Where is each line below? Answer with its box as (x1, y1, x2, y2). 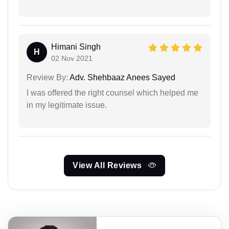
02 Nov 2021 (51, 54, 93, 62)
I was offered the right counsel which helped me (27, 88, 198, 97)
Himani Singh (51, 42, 101, 51)
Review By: (27, 73, 68, 82)
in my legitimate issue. (27, 100, 107, 109)
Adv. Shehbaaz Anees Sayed (68, 73, 175, 82)
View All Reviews (73, 161, 144, 170)
